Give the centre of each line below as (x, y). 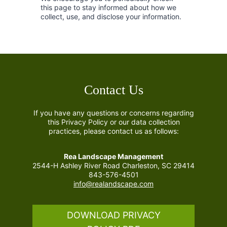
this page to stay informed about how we (108, 7)
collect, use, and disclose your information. (111, 16)
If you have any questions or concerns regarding (113, 113)
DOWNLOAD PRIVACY (113, 215)
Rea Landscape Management (113, 156)
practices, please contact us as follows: (113, 131)
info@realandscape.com (113, 184)
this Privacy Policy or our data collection (113, 122)
